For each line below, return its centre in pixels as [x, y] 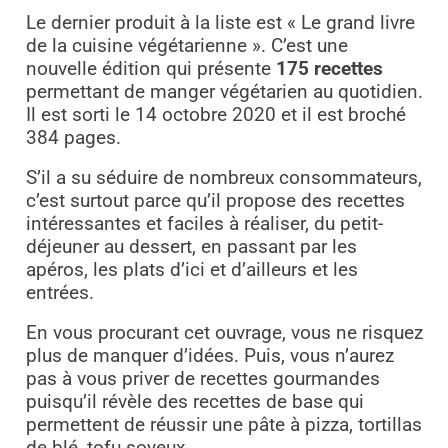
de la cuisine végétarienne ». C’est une [186, 45]
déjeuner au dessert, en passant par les [191, 246]
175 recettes [329, 68]
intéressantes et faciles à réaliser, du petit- [204, 223]
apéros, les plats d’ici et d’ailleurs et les [191, 269]
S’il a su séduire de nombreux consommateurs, [223, 177]
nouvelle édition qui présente [150, 68]
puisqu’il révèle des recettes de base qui [194, 401]
